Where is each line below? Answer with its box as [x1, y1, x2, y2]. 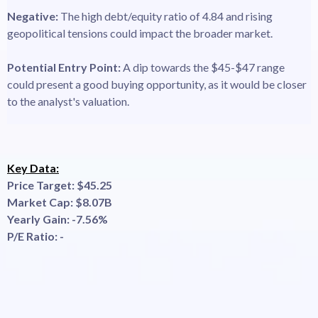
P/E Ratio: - [7, 229, 64, 243]
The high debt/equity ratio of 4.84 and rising [60, 9, 273, 23]
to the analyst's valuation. [7, 94, 129, 108]
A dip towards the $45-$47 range [121, 60, 285, 74]
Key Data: [7, 160, 59, 175]
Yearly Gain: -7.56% [7, 212, 108, 226]
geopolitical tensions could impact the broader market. [7, 26, 273, 40]
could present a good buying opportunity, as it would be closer [7, 77, 307, 91]
